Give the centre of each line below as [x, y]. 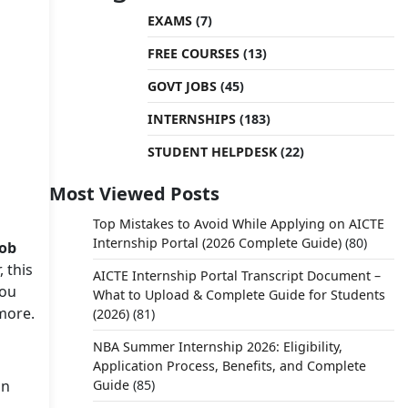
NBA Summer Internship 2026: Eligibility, [217, 347]
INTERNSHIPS [191, 119]
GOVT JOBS [182, 86]
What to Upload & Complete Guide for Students [239, 295]
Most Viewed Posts [134, 194]
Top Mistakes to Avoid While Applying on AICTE [238, 224]
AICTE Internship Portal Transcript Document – [236, 275]
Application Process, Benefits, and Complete [229, 366]
